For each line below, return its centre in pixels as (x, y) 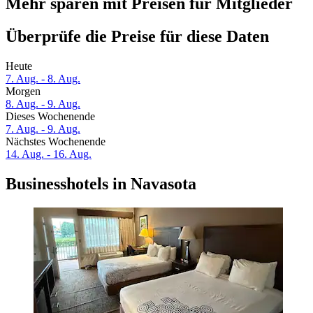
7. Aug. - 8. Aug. (43, 79)
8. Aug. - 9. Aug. (43, 104)
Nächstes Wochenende (56, 142)
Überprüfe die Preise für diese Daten (137, 37)
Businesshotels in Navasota (101, 184)
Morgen (23, 92)
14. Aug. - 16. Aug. (49, 154)
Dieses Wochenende (50, 117)
